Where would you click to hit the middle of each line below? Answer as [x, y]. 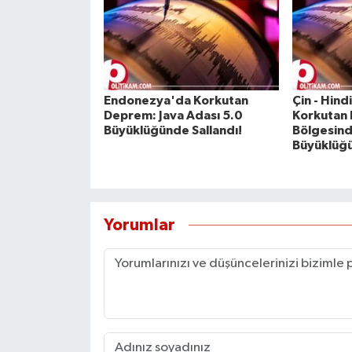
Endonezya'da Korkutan [176, 101]
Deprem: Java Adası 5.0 [173, 116]
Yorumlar [139, 225]
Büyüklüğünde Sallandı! [172, 131]
